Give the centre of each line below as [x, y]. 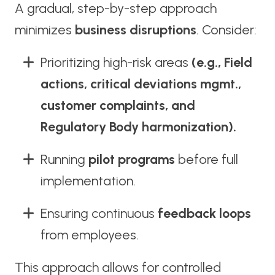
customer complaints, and [118, 106]
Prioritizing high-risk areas [116, 63]
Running [64, 160]
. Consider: [226, 30]
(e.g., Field [222, 63]
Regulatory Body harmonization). [138, 127]
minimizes [45, 30]
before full [206, 160]
